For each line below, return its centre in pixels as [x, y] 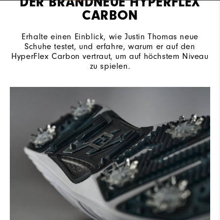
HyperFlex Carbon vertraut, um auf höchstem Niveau [110, 56]
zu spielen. [110, 66]
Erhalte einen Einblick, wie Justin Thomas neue [110, 36]
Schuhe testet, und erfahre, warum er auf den [110, 46]
